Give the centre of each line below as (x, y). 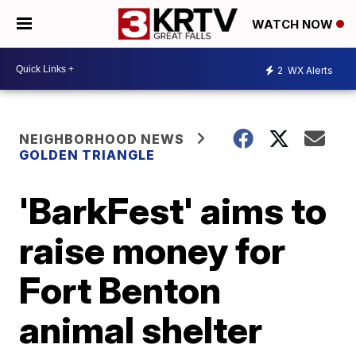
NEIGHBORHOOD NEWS (102, 139)
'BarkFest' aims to (173, 211)
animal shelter (141, 330)
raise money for (153, 250)
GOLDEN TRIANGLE (87, 155)
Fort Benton (120, 290)
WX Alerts (309, 70)
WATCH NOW (294, 25)
